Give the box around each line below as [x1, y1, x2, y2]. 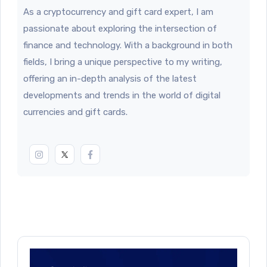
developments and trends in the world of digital [23, 89, 221, 101]
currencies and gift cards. [23, 106, 128, 117]
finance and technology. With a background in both [23, 39, 232, 51]
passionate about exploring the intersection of [23, 23, 217, 34]
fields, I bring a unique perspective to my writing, [23, 56, 222, 67]
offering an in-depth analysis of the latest [23, 73, 197, 84]
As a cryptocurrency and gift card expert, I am [23, 6, 213, 17]
